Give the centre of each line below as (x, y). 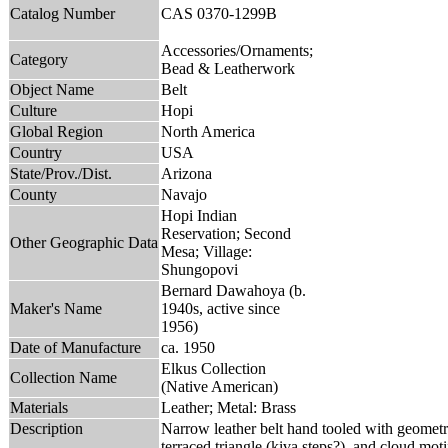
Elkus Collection (213, 368)
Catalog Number (62, 13)
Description (46, 428)
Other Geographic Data (84, 242)
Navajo (184, 194)
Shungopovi (199, 269)
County (33, 194)
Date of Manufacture (75, 347)
